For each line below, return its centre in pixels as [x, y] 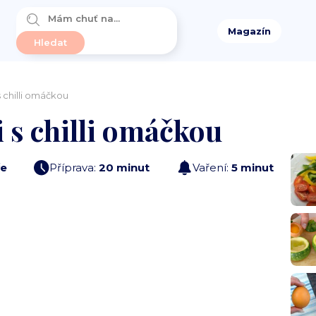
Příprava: [74, 167]
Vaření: [212, 167]
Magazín [249, 31]
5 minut [252, 167]
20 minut [124, 167]
